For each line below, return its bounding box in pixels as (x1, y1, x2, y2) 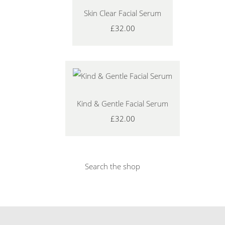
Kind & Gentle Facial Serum (77, 98, 168, 108)
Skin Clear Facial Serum (84, 8, 161, 18)
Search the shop (85, 161, 140, 171)
